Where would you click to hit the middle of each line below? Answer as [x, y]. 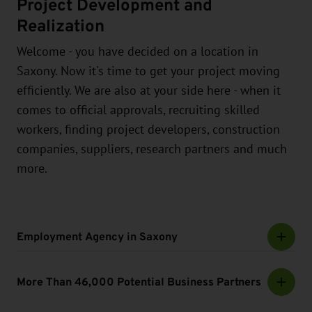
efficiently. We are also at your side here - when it [149, 91]
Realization [61, 26]
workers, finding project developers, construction [148, 130]
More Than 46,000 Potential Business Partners [139, 282]
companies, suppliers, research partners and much [152, 149]
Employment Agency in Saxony [97, 237]
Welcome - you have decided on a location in [138, 52]
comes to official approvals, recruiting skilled [138, 110]
